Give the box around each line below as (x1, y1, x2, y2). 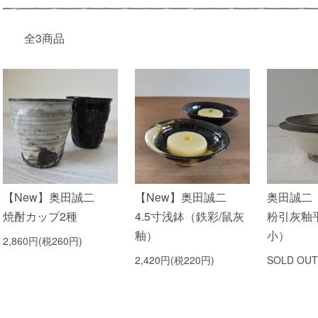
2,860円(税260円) (3, 234, 82, 248)
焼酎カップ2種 (3, 208, 77, 225)
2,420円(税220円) (135, 253, 214, 268)
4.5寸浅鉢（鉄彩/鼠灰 (135, 208, 244, 225)
